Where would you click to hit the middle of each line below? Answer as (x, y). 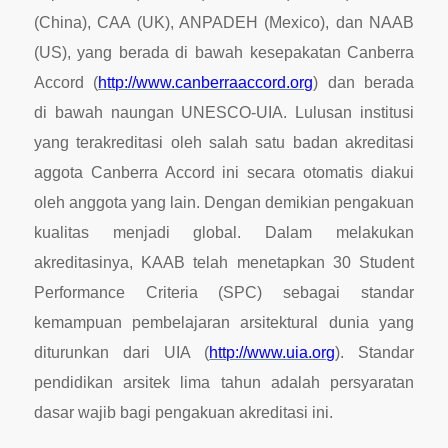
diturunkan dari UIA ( (121, 353)
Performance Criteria (115, 293)
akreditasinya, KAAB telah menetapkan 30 (196, 263)
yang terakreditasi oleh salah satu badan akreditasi (224, 143)
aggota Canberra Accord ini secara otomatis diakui (224, 173)
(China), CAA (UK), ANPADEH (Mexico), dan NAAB (224, 23)
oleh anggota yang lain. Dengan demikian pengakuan (224, 203)
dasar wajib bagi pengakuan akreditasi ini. (183, 413)
